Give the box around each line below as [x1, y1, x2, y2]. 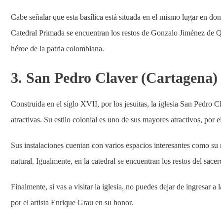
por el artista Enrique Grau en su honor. [11, 198, 133, 207]
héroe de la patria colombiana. [11, 44, 104, 53]
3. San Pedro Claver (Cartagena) [11, 70, 218, 86]
